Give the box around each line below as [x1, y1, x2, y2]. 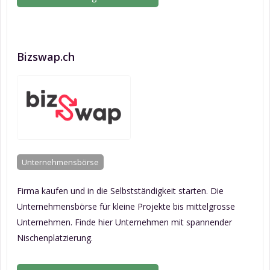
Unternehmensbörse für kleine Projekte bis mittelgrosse [17, 201, 235, 213]
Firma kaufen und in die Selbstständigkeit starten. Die [17, 185, 224, 197]
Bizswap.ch [17, 49, 75, 64]
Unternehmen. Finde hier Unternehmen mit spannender [17, 216, 232, 228]
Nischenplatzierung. [17, 232, 93, 244]
